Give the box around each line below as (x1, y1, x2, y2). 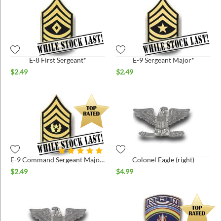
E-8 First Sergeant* (29, 55, 86, 64)
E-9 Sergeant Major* (132, 55, 194, 64)
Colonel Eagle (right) (132, 155, 194, 164)
